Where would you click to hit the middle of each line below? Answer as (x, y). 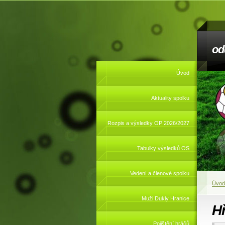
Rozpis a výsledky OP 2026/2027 (148, 123)
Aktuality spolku (170, 98)
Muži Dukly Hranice (165, 198)
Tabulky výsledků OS (163, 148)
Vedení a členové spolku (160, 173)
